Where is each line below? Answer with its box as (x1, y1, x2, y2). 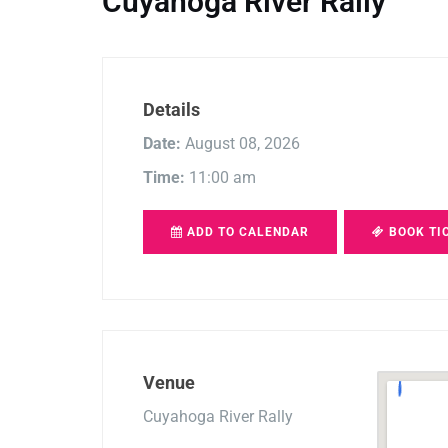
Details (143, 98, 200, 120)
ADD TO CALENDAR (183, 224, 309, 239)
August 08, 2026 (181, 133, 300, 153)
